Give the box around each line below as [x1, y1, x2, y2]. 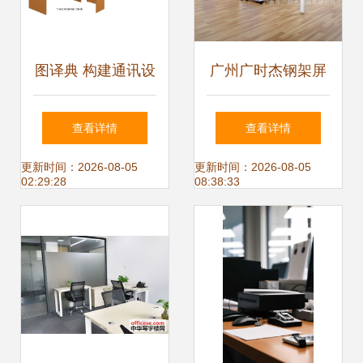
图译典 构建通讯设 [34, 62, 156, 79]
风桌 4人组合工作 [211, 111, 326, 127]
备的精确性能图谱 [36, 111, 153, 127]
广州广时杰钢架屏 [210, 62, 327, 79]
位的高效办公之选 [210, 160, 327, 176]
